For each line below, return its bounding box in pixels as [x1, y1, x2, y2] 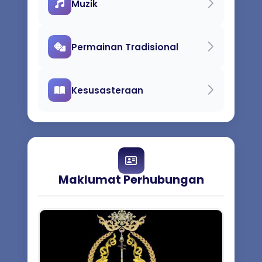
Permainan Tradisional [71, 40, 178, 53]
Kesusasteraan [71, 84, 143, 96]
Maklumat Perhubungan [58, 172, 204, 188]
